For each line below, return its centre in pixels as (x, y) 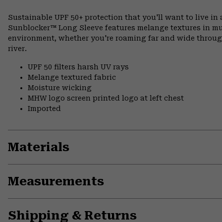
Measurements (56, 182)
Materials (39, 147)
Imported (44, 109)
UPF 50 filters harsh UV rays (78, 67)
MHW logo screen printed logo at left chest (106, 98)
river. (17, 49)
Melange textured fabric (72, 78)
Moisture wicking (60, 88)
